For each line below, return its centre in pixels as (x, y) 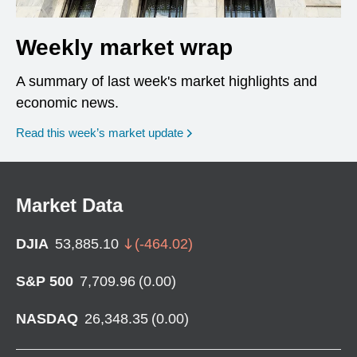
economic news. (67, 102)
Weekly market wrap (124, 47)
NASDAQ (47, 318)
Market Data (69, 205)
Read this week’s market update (100, 132)
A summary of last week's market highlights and (167, 81)
